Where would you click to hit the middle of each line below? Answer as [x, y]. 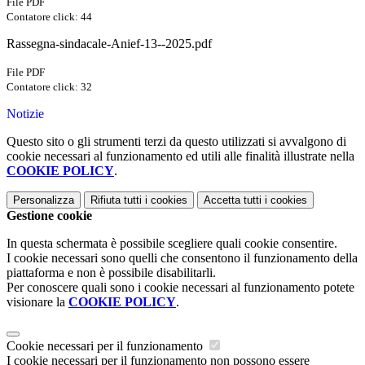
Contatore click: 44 [49, 17]
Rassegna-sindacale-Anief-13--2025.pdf [109, 44]
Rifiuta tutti [116, 200]
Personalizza [44, 200]
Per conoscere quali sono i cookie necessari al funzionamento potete [180, 288]
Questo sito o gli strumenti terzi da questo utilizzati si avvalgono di [176, 142]
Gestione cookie [49, 216]
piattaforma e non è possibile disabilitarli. [111, 273]
